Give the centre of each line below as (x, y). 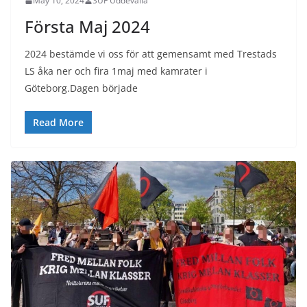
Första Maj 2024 (87, 27)
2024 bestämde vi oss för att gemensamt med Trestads (151, 54)
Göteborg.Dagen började (81, 88)
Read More (58, 123)
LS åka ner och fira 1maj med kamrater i (116, 71)
